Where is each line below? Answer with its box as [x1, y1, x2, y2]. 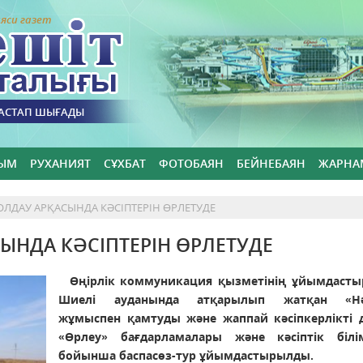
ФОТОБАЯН [159, 156, 224, 171]
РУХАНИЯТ [30, 156, 91, 171]
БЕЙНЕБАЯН [237, 156, 305, 171]
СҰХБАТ [104, 156, 146, 171]
